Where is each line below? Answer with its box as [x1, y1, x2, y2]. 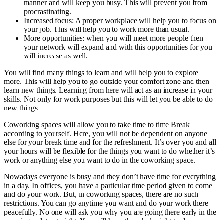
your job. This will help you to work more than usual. [24, 25, 191, 34]
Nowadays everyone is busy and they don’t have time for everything [4, 172, 216, 181]
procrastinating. [24, 7, 73, 16]
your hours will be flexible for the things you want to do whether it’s [4, 147, 215, 156]
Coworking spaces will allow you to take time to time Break [4, 120, 190, 129]
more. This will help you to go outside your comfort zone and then [4, 77, 209, 86]
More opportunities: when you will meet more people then [24, 34, 203, 43]
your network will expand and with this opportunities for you [24, 43, 212, 52]
